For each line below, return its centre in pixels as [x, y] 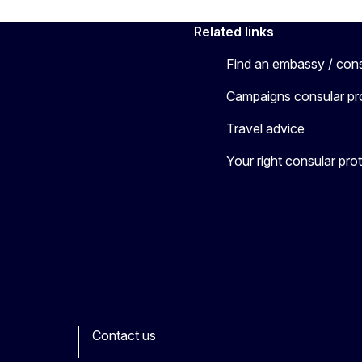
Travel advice [265, 128]
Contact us [124, 335]
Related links [234, 31]
